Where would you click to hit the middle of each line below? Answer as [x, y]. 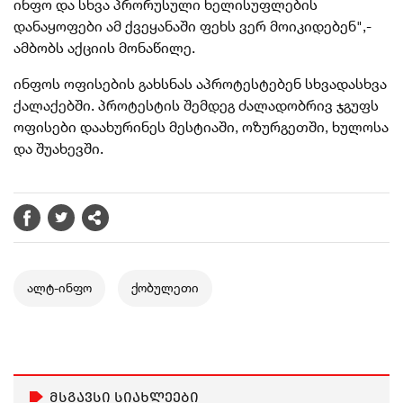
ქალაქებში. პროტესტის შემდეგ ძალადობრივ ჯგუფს [196, 106]
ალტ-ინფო [59, 288]
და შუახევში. [58, 149]
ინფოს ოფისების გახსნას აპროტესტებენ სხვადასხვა [200, 84]
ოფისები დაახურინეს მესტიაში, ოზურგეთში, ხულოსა [201, 127]
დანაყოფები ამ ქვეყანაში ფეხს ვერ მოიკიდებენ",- [193, 27]
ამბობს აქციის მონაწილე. [104, 48]
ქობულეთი [165, 288]
